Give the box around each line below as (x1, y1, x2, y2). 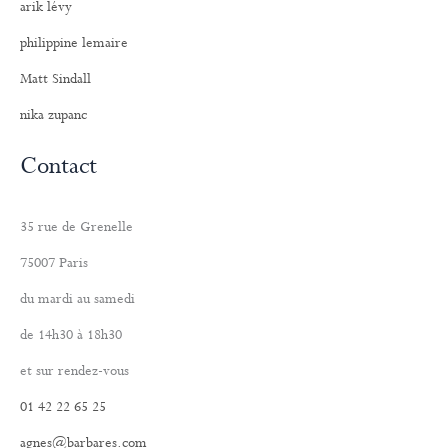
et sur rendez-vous (20, 361, 129, 380)
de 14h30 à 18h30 (20, 325, 122, 344)
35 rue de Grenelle (20, 217, 133, 236)
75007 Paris (20, 253, 88, 272)
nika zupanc (20, 106, 87, 125)
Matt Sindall (20, 70, 91, 89)
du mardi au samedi (20, 289, 135, 308)
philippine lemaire (20, 34, 128, 53)
